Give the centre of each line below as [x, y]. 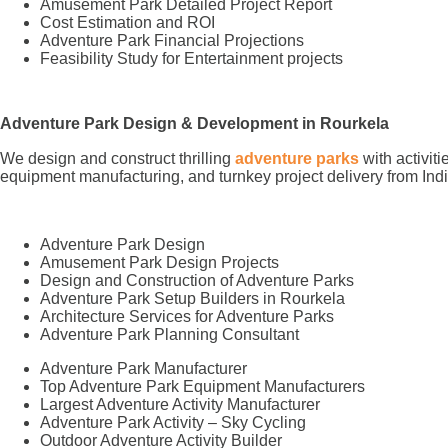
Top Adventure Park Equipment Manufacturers [202, 386]
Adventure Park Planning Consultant [169, 334]
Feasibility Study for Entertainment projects [191, 58]
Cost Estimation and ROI [127, 22]
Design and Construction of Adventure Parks [197, 280]
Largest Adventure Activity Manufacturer [180, 404]
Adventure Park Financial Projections [172, 40]
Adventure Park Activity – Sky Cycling [173, 422]
